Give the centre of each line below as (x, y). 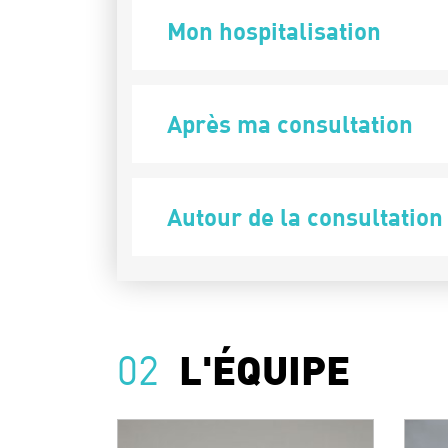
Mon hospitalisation (274, 30)
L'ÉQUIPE (264, 374)
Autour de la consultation (305, 216)
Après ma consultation (290, 123)
